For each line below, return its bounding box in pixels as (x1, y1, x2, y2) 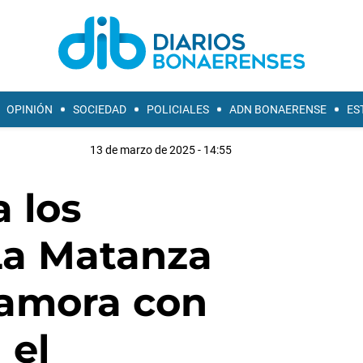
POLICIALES (147, 103, 209, 116)
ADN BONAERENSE (229, 103, 327, 116)
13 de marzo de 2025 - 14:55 (89, 143, 232, 156)
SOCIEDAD (73, 103, 126, 116)
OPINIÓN (6, 103, 53, 116)
